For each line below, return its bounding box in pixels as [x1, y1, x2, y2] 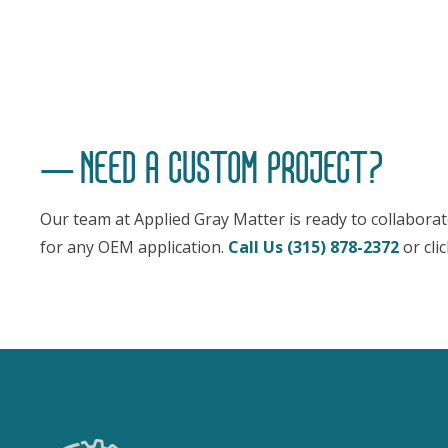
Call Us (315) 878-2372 [228, 235, 399, 258]
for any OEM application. [40, 235, 228, 258]
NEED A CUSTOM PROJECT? [80, 140, 383, 194]
